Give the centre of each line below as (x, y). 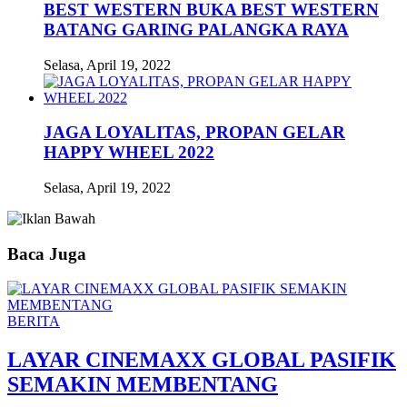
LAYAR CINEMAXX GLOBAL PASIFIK (202, 360)
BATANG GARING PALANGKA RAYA (196, 29)
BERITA (34, 322)
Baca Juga (47, 253)
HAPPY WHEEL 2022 (129, 153)
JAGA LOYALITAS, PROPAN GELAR (194, 133)
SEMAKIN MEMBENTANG (143, 385)
